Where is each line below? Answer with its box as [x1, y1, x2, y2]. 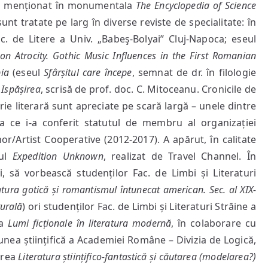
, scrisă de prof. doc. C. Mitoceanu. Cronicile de [40, 83, 257, 96]
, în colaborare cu [171, 217, 256, 230]
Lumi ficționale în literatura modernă [7, 217, 172, 230]
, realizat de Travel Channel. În [103, 150, 256, 163]
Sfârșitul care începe [44, 66, 132, 79]
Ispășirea [1, 83, 41, 96]
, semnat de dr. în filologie [132, 66, 256, 79]
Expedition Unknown [12, 150, 103, 163]
